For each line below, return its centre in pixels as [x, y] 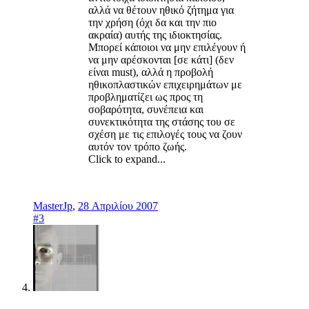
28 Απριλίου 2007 [118, 206]
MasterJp [53, 206]
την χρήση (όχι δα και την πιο [152, 23]
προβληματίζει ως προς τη [146, 97]
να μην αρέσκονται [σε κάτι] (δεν [161, 60]
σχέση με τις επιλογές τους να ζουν [165, 134]
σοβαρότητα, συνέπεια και [146, 110]
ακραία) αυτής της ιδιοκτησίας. [155, 35]
